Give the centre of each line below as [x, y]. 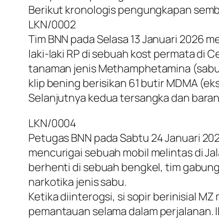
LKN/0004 [53, 123]
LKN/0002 [52, 25]
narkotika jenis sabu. [77, 182]
